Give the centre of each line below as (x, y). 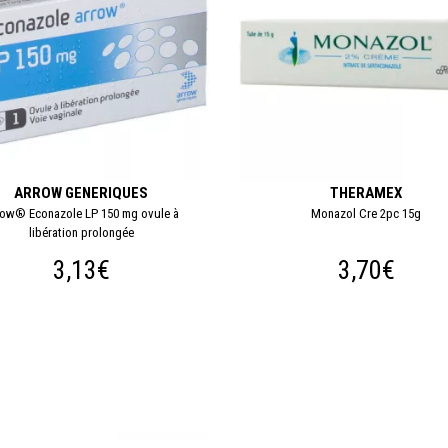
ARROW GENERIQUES (81, 192)
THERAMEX (366, 192)
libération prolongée (81, 232)
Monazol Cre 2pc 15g (366, 213)
